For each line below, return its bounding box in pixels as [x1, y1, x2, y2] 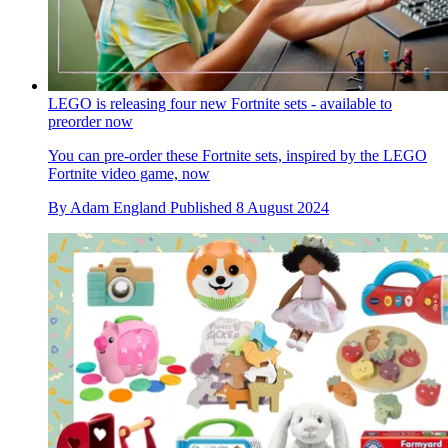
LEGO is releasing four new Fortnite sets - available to [48, 95, 392, 113]
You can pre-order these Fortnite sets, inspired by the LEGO [48, 147, 427, 165]
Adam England [70, 199, 166, 217]
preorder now [48, 113, 133, 131]
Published [170, 199, 236, 217]
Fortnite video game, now [48, 165, 210, 183]
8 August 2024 [236, 199, 329, 217]
